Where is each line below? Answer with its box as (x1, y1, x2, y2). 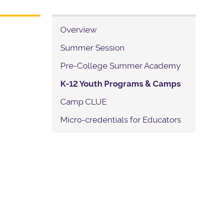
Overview (60, 25, 97, 35)
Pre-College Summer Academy (60, 61, 181, 71)
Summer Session (60, 43, 125, 53)
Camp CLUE (60, 97, 107, 107)
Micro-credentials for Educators (60, 115, 182, 125)
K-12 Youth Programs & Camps (60, 79, 181, 89)
